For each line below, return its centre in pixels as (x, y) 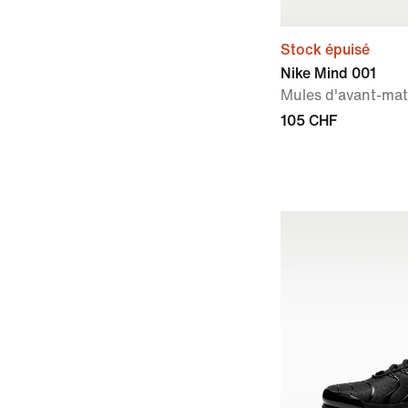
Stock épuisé (325, 50)
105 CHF (309, 121)
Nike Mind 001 (328, 73)
